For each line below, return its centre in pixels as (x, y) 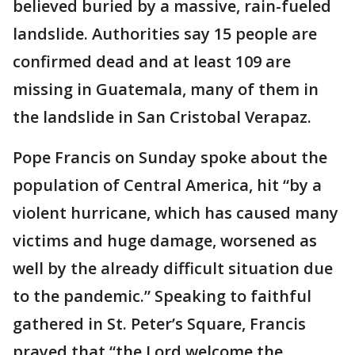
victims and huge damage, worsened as (165, 240)
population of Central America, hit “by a (167, 185)
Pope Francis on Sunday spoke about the (170, 157)
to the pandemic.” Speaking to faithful (162, 296)
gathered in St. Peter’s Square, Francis (159, 323)
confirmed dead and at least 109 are (152, 61)
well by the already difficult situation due (173, 268)
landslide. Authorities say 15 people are (165, 33)
